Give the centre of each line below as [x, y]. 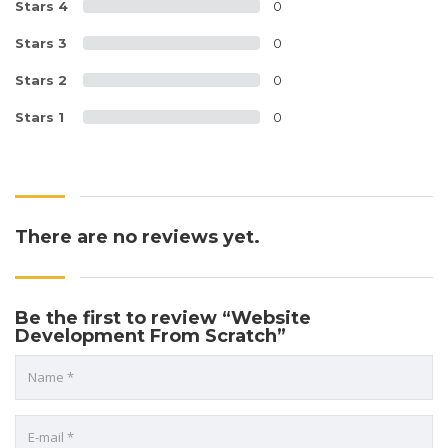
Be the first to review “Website [163, 317]
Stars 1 [39, 116]
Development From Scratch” [150, 335]
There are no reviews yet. [137, 236]
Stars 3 [41, 42]
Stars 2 [41, 79]
